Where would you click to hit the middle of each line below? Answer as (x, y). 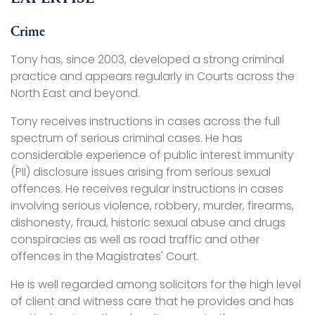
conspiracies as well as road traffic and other (135, 240)
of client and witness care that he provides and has (152, 302)
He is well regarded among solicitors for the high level (156, 285)
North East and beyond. (75, 94)
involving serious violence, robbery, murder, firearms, (152, 206)
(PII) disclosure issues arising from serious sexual (141, 172)
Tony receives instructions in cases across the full (145, 122)
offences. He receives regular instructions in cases (147, 189)
